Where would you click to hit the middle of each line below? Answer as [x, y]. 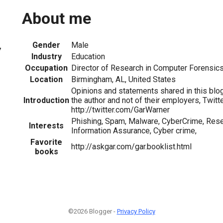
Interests [46, 125]
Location [46, 79]
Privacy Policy [136, 211]
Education [88, 56]
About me [56, 19]
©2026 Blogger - [92, 211]
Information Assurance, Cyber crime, [134, 130]
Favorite [46, 142]
